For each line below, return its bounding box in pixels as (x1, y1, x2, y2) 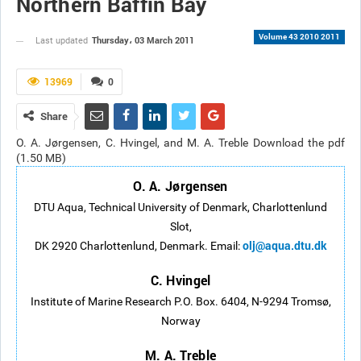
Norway (160, 314, 201, 327)
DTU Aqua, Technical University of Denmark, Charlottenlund (34, 201, 327, 214)
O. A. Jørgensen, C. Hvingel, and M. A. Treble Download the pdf (16, 136, 345, 149)
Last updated (35, 35, 90, 46)
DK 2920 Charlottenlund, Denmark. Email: (34, 239, 243, 252)
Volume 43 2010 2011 (259, 31, 340, 42)
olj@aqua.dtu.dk (242, 238, 327, 253)
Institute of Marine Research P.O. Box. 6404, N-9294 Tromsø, (30, 295, 331, 308)
